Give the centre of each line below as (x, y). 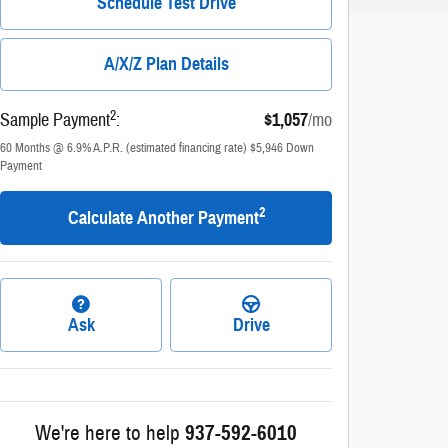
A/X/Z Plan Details (166, 64)
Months (32, 148)
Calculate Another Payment (163, 217)
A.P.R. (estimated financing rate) (170, 148)
